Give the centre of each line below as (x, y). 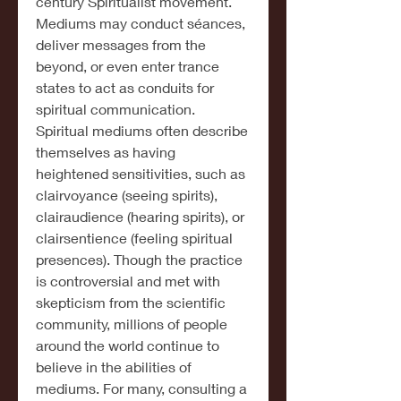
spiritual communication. (115, 109)
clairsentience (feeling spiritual (134, 238)
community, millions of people (132, 324)
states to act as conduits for (125, 87)
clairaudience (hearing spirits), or (140, 216)
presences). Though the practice (139, 259)
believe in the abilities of (114, 367)
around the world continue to (128, 345)
